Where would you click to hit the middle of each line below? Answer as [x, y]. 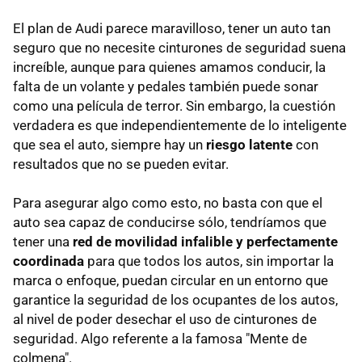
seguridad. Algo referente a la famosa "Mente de [160, 339]
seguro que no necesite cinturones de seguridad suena [179, 48]
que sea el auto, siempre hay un [109, 145]
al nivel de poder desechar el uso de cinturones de [165, 320]
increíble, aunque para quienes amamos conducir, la [169, 67]
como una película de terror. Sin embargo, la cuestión [174, 106]
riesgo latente [249, 145]
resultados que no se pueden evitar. [121, 164]
